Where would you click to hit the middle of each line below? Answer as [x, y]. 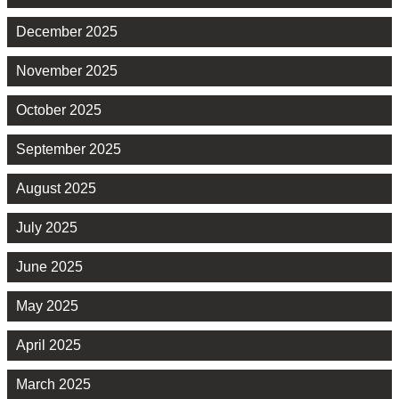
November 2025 [67, 70]
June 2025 [49, 266]
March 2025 [53, 384]
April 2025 [49, 345]
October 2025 [59, 110]
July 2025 [47, 227]
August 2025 [56, 188]
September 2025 [69, 149]
